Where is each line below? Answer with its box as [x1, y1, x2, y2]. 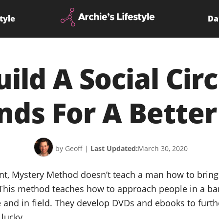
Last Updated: [90, 144, 138, 153]
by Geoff [55, 144, 83, 153]
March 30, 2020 [137, 144, 188, 153]
